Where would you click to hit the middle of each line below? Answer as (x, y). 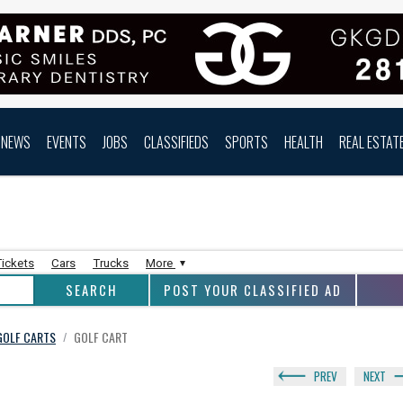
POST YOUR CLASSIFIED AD (253, 290)
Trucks (111, 263)
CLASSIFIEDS (176, 142)
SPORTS (246, 142)
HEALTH (304, 142)
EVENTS (67, 142)
